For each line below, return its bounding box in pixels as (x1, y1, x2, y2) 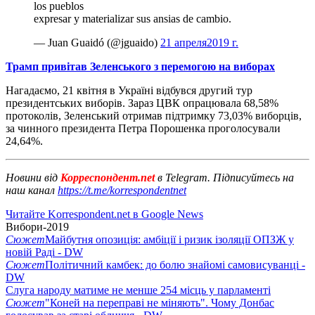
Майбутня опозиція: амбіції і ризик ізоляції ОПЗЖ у (45, 233, 294, 245)
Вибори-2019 (6, 220, 69, 233)
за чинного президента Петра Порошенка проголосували (6, 122, 281, 134)
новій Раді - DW (6, 245, 83, 258)
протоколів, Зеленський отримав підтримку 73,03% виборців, (6, 109, 302, 122)
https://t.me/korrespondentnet (58, 184, 186, 196)
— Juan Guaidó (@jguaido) (34, 36, 160, 49)
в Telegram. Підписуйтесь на (157, 171, 294, 184)
